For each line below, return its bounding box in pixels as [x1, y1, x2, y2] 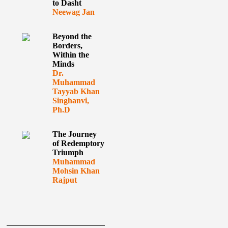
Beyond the [52, 32, 92, 41]
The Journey [52, 130, 97, 138]
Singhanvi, [52, 96, 89, 105]
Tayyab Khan [52, 87, 100, 96]
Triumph [52, 148, 83, 157]
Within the [52, 50, 89, 59]
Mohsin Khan [52, 166, 100, 175]
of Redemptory [52, 139, 104, 148]
